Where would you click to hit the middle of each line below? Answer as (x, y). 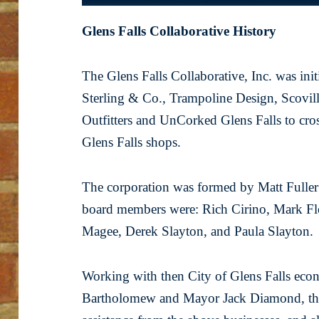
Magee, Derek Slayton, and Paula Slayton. (200, 231)
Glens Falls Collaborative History (179, 31)
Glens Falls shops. (132, 142)
